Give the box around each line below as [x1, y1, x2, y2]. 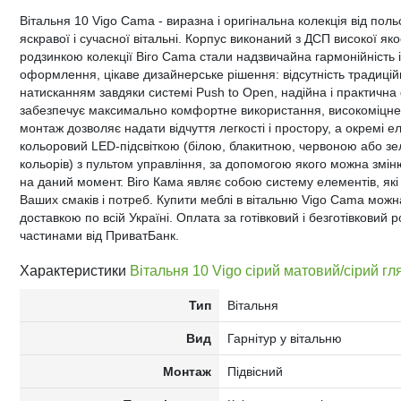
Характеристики [20, 263, 130, 278]
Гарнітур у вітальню [226, 331, 342, 346]
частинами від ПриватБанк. [20, 228, 179, 243]
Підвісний [226, 364, 283, 379]
